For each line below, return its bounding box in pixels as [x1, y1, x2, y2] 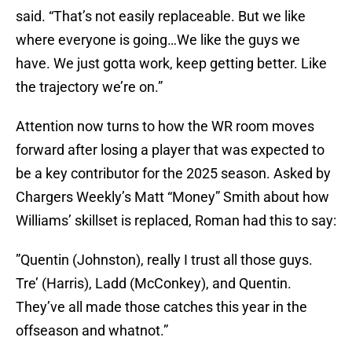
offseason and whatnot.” [16, 322, 168, 339]
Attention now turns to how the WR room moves [16, 118, 314, 135]
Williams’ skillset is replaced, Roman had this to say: [16, 212, 336, 229]
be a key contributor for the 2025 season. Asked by [16, 165, 331, 182]
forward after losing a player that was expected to [16, 141, 324, 159]
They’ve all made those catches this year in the [16, 299, 307, 316]
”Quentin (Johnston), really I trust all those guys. [16, 251, 313, 269]
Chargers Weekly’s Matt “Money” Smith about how [16, 189, 329, 206]
